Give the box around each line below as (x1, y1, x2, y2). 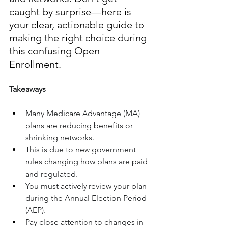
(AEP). (25, 205, 46, 215)
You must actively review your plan (25, 181, 149, 191)
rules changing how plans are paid (25, 157, 150, 167)
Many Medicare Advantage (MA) (25, 108, 142, 119)
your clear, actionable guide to (9, 19, 147, 31)
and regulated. (25, 169, 78, 179)
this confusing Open (9, 45, 102, 58)
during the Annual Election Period (25, 193, 149, 203)
